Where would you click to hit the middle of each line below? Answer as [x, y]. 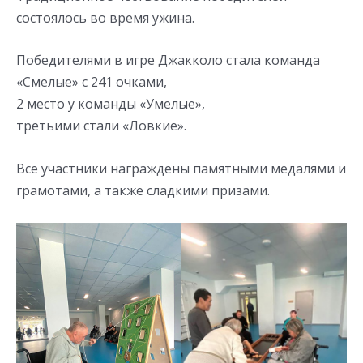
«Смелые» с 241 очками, [92, 82]
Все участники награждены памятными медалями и [181, 168]
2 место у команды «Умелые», [111, 104]
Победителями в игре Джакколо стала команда [168, 60]
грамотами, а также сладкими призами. [143, 190]
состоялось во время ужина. [105, 17]
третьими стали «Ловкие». [101, 126]
